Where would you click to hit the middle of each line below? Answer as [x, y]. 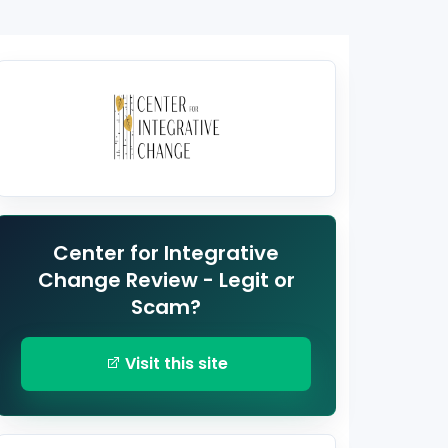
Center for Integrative [166, 252]
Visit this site [174, 363]
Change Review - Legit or [166, 279]
